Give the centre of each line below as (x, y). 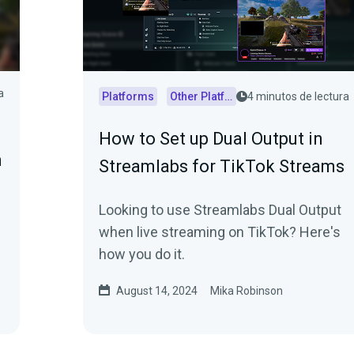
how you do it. (142, 254)
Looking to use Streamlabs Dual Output (220, 210)
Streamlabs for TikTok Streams (222, 166)
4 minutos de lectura (298, 96)
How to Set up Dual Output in (211, 139)
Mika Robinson (247, 291)
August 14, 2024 (157, 291)
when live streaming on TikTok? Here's (220, 232)
